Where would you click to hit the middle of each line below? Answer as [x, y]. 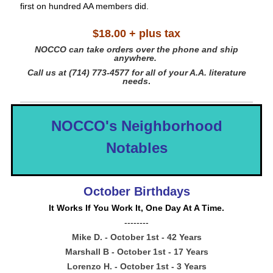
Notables [136, 148]
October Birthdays [136, 191]
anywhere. [136, 58]
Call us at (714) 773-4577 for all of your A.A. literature [136, 73]
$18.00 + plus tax [136, 34]
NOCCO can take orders [85, 49]
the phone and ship [196, 49]
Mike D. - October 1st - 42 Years [136, 237]
